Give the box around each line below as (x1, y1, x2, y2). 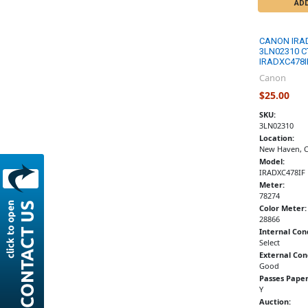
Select (258, 236, 280, 247)
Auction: (258, 296, 291, 307)
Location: (258, 132, 294, 143)
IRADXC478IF (258, 166, 305, 177)
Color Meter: (258, 202, 307, 213)
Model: (258, 155, 285, 166)
